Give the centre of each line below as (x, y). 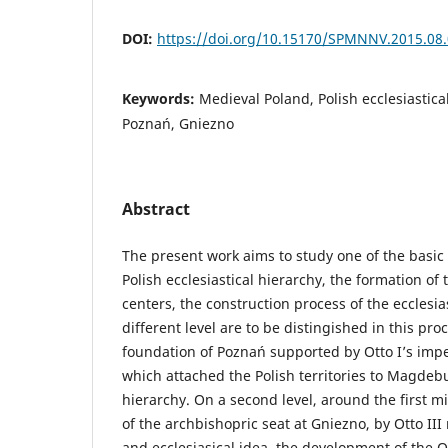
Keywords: (160, 98)
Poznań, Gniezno (178, 123)
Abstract (156, 208)
